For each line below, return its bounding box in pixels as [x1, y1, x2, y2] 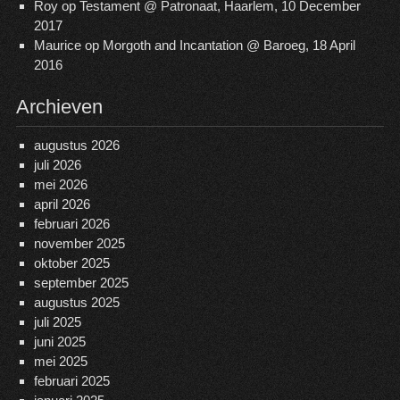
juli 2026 [33, 157, 81, 172]
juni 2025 [33, 334, 86, 349]
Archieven [15, 96, 103, 118]
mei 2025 [33, 354, 87, 369]
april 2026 [33, 196, 90, 212]
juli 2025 [33, 314, 81, 329]
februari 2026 [33, 216, 110, 231]
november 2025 [33, 236, 125, 251]
